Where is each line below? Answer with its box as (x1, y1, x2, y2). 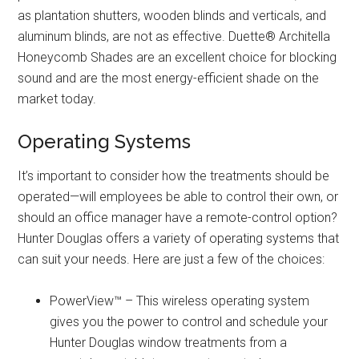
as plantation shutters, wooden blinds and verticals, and (18, 8, 327, 24)
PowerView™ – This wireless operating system (50, 293, 310, 309)
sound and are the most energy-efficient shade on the (18, 71, 320, 87)
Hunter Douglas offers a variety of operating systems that (18, 231, 340, 247)
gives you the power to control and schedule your (50, 314, 329, 330)
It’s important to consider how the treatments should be (18, 168, 330, 184)
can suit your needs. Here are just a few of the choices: (18, 252, 325, 268)
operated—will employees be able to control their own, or (18, 189, 339, 205)
